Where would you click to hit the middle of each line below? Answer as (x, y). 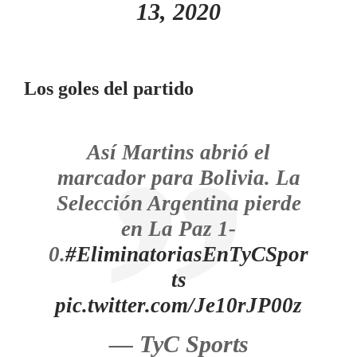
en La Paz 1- (178, 229)
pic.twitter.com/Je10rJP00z (178, 305)
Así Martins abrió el (178, 152)
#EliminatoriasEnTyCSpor (187, 254)
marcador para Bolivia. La (178, 178)
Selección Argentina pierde (178, 203)
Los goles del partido (109, 88)
